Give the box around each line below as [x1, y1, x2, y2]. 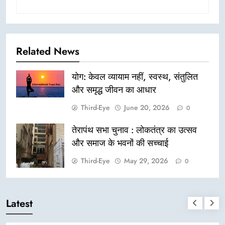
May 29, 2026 [124, 156, 168, 166]
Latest [6, 196, 33, 211]
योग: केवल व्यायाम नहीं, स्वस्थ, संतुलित [72, 70, 198, 84]
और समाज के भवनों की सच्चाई [72, 137, 168, 150]
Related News [16, 44, 79, 59]
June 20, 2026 [124, 102, 170, 113]
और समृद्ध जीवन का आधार [72, 83, 156, 97]
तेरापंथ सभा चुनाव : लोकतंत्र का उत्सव [72, 124, 197, 137]
